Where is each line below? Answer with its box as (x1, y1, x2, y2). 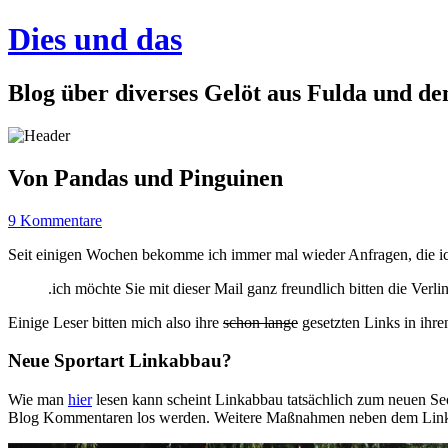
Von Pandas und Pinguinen (8, 164, 283, 191)
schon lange (223, 313, 298, 331)
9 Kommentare (8, 211, 102, 229)
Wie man (8, 391, 68, 409)
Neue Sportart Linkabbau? (8, 350, 232, 372)
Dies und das (8, 21, 182, 58)
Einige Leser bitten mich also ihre (8, 313, 223, 331)
